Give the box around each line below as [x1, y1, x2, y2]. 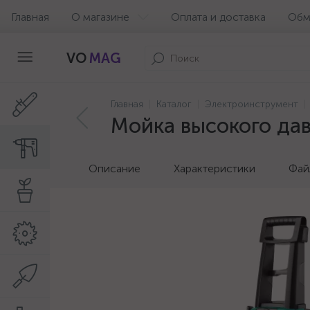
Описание [89, 162, 140, 175]
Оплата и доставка [171, 10, 266, 24]
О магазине [71, 10, 129, 24]
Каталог [156, 98, 192, 110]
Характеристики [174, 162, 255, 175]
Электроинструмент [205, 98, 298, 110]
